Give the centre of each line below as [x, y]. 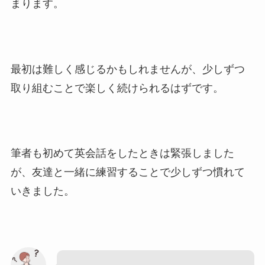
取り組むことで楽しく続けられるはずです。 [117, 88]
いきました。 [42, 191]
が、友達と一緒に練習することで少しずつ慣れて [127, 172]
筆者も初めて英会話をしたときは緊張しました [122, 153]
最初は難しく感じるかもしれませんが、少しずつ [127, 69]
